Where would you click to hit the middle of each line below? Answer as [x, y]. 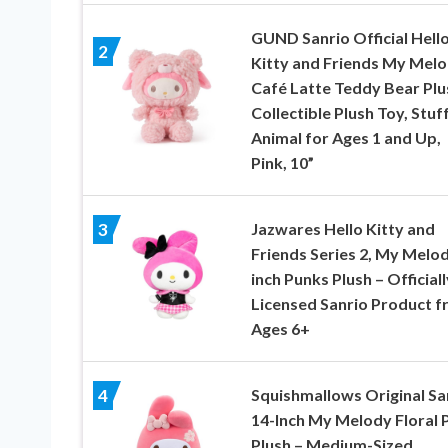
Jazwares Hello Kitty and [342, 228]
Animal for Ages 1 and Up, [345, 137]
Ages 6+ [280, 328]
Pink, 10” [282, 162]
